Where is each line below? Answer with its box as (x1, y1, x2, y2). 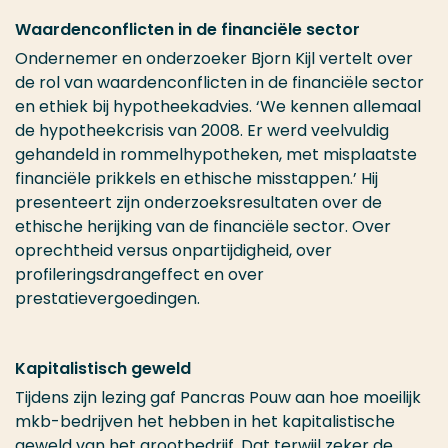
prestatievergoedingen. (15, 287, 212, 311)
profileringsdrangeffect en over (15, 263, 264, 287)
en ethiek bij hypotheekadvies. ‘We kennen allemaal (15, 95, 421, 119)
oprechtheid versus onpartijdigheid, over (15, 239, 332, 263)
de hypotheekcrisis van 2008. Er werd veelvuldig (15, 119, 389, 143)
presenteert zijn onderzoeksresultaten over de (15, 191, 382, 215)
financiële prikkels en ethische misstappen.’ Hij (15, 167, 378, 191)
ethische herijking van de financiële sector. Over (15, 215, 391, 239)
